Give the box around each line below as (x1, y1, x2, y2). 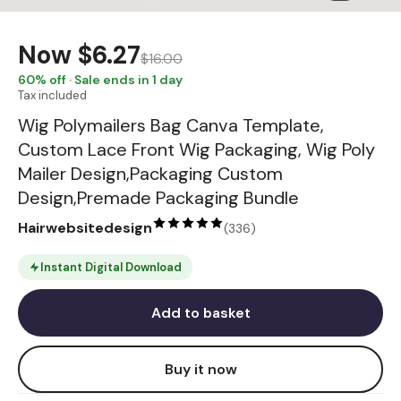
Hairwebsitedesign (18, 218, 152, 237)
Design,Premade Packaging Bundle (18, 186, 299, 209)
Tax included (18, 88, 87, 103)
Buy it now (164, 360, 237, 379)
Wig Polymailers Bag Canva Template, (18, 114, 324, 137)
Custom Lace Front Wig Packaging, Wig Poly (18, 138, 375, 161)
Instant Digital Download (40, 260, 182, 275)
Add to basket (150, 303, 251, 322)
